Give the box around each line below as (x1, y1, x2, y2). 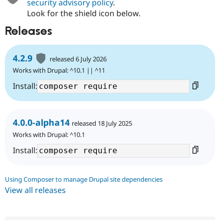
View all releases (5, 185, 66, 196)
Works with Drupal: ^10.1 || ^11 (13, 66, 105, 75)
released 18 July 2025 (72, 119, 132, 128)
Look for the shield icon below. (27, 8, 140, 19)
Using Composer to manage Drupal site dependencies (5, 175, 163, 184)
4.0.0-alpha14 (13, 116, 70, 129)
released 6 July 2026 (50, 55, 107, 64)
